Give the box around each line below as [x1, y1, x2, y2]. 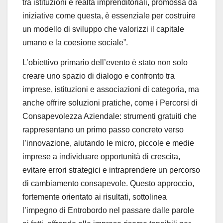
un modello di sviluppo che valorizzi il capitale [22, 25, 184, 34]
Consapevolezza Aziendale [22, 112, 119, 121]
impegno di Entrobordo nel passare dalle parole [26, 206, 194, 215]
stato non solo [138, 58, 188, 67]
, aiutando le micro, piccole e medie [70, 139, 194, 148]
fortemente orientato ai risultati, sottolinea [22, 193, 167, 202]
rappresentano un [22, 125, 87, 134]
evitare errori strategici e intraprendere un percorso [22, 166, 200, 175]
